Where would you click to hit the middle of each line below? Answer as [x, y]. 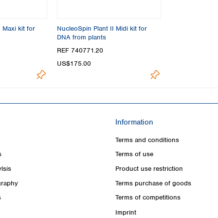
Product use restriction [149, 169]
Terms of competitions [148, 198]
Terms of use [134, 154]
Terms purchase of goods [153, 183]
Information [134, 122]
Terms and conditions [147, 140]
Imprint [126, 212]
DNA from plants [82, 37]
